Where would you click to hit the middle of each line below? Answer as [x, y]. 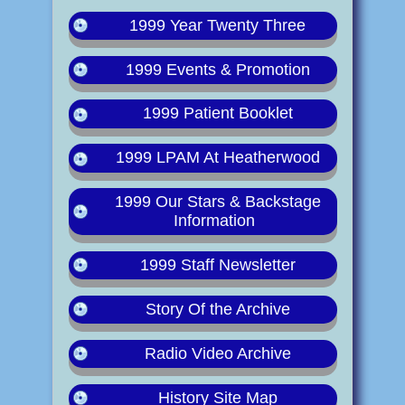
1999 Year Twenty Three [218, 25]
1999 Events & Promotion [217, 69]
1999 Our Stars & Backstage [217, 202]
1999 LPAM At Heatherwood [217, 158]
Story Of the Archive [217, 309]
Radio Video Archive [217, 353]
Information [214, 221]
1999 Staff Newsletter [217, 265]
